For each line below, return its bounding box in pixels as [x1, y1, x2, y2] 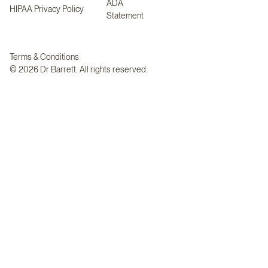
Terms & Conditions [10, 51, 79, 62]
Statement [106, 10, 144, 20]
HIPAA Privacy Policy [10, 4, 84, 14]
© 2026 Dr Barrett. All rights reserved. [10, 64, 148, 74]
